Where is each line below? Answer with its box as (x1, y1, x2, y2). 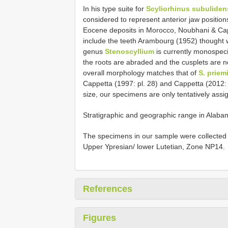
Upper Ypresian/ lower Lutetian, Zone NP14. (83, 142, 225, 151)
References (83, 183, 132, 194)
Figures (83, 212, 116, 223)
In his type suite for (83, 4, 146, 13)
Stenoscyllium (105, 47, 154, 55)
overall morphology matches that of (83, 68, 198, 77)
